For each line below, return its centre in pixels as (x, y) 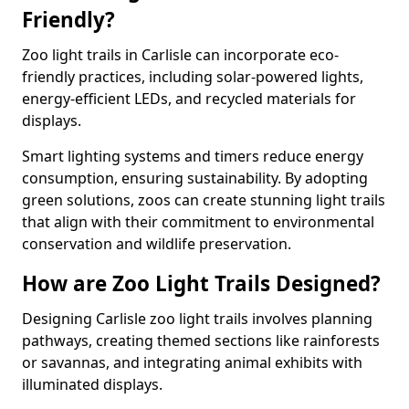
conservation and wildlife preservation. (157, 244)
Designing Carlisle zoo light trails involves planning (197, 319)
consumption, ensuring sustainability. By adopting (195, 178)
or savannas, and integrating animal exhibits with (192, 362)
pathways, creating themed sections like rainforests (201, 341)
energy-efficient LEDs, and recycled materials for (189, 99)
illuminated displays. (92, 384)
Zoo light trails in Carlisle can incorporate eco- (180, 55)
